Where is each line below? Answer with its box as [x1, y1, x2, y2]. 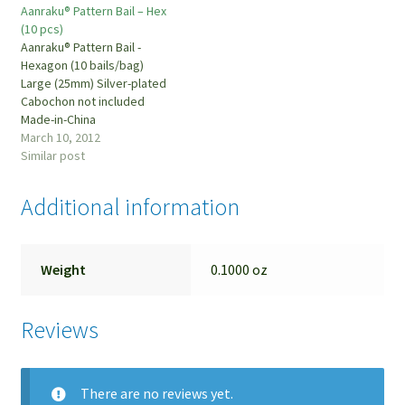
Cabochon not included [20, 92, 145, 109]
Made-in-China [20, 110, 96, 127]
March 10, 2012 [20, 128, 100, 146]
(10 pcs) [20, 20, 63, 37]
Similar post [20, 146, 85, 164]
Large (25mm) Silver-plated [20, 74, 166, 91]
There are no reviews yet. [80, 383, 233, 402]
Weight [41, 260, 87, 279]
